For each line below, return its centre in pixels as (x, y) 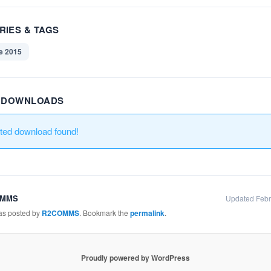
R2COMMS (60, 213)
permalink (147, 213)
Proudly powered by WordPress (135, 257)
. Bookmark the (104, 213)
